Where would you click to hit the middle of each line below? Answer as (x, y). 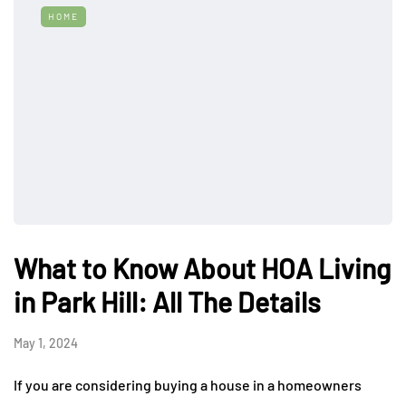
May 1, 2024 (46, 343)
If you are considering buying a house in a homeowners (188, 385)
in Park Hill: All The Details (167, 302)
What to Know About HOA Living (202, 269)
